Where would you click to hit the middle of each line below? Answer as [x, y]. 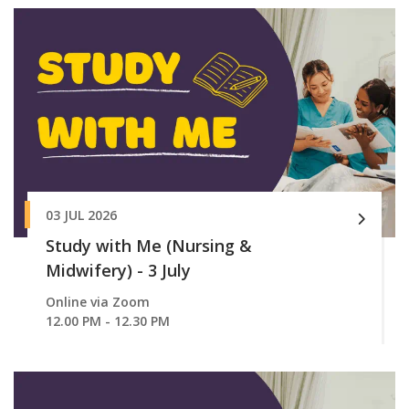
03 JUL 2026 [81, 215]
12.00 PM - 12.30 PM [108, 320]
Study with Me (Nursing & [149, 245]
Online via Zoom [98, 301]
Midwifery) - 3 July [118, 270]
